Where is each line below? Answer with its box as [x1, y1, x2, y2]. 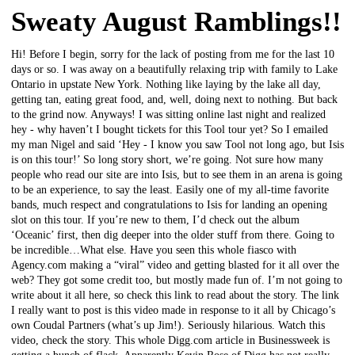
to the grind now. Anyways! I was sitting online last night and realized [11, 108, 326, 120]
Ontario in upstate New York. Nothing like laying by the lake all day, [11, 78, 321, 90]
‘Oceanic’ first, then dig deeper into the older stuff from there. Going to [11, 228, 334, 241]
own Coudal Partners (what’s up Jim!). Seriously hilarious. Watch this [11, 319, 325, 331]
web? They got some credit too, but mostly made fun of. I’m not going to [11, 273, 342, 286]
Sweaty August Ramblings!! [11, 6, 342, 37]
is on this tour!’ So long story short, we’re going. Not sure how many [11, 153, 323, 166]
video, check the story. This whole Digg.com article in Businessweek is [11, 334, 330, 346]
